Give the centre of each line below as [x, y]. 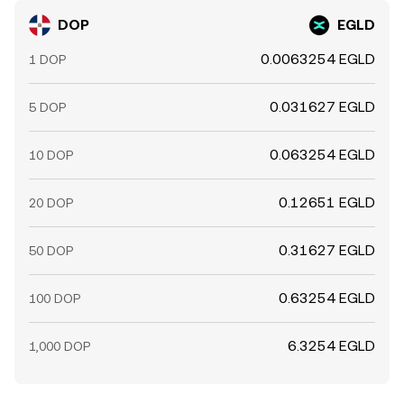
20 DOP [51, 203]
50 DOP [51, 251]
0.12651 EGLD [327, 202]
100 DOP [55, 298]
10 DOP [51, 155]
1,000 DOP [60, 346]
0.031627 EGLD [322, 107]
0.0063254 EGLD [318, 59]
